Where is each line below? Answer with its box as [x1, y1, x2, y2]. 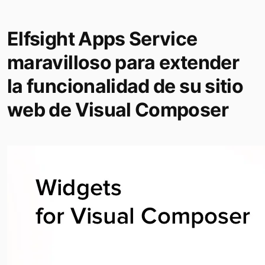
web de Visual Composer [7, 98, 228, 121]
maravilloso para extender [7, 51, 239, 74]
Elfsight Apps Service [7, 27, 198, 50]
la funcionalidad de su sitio [7, 75, 244, 98]
